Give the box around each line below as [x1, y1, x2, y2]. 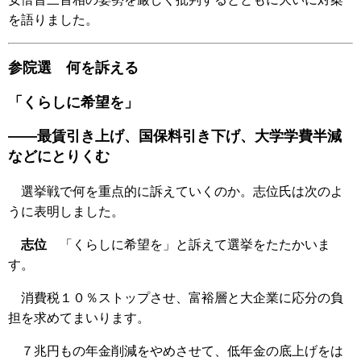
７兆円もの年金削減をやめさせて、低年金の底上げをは [8, 343, 343, 358]
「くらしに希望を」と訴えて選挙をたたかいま [47, 237, 330, 251]
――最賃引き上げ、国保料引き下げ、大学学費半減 [8, 128, 342, 145]
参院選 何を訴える [8, 60, 139, 77]
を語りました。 [8, 12, 98, 27]
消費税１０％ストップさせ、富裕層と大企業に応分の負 [8, 290, 343, 305]
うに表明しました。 [8, 204, 124, 218]
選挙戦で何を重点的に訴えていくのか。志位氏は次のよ [8, 184, 343, 198]
